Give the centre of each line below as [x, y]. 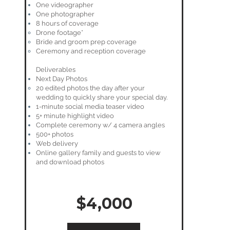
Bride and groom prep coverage [86, 42]
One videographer [65, 5]
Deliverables [56, 70]
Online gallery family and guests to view [98, 153]
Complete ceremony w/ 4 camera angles [100, 125]
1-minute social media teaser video [90, 107]
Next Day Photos [62, 79]
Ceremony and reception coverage [91, 51]
